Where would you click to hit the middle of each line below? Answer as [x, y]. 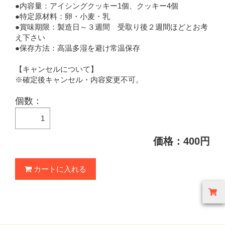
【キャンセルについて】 [57, 69]
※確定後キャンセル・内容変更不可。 [79, 79]
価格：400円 [182, 141]
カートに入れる [59, 169]
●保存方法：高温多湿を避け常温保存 [78, 48]
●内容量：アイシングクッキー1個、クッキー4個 [97, 6]
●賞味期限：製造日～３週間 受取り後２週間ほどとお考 [111, 27]
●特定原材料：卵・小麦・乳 [63, 16]
